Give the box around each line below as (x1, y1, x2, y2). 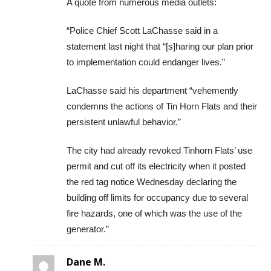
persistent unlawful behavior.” (67, 116, 181, 127)
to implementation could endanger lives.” (67, 56, 225, 67)
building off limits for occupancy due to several (67, 192, 248, 203)
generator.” (67, 223, 109, 234)
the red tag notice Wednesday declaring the (67, 176, 237, 187)
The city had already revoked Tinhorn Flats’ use (67, 145, 252, 155)
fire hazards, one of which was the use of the (67, 207, 242, 218)
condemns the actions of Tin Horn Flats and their (67, 100, 257, 111)
